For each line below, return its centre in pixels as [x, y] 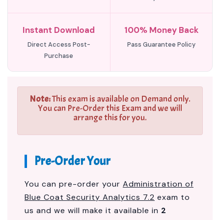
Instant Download [59, 30]
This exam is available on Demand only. [121, 99]
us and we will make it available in [93, 210]
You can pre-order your [74, 184]
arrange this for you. [110, 118]
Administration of [158, 184]
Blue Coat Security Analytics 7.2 [90, 197]
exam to [172, 197]
